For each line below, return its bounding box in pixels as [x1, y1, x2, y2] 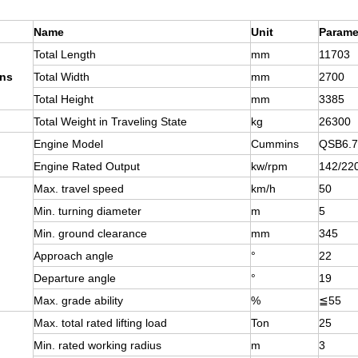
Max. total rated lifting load [34, 316, 167, 329]
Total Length [34, 48, 96, 61]
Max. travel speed [34, 182, 124, 195]
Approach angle [34, 249, 113, 262]
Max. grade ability [34, 294, 123, 307]
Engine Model [34, 137, 103, 150]
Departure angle [34, 272, 116, 284]
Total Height [34, 93, 93, 105]
